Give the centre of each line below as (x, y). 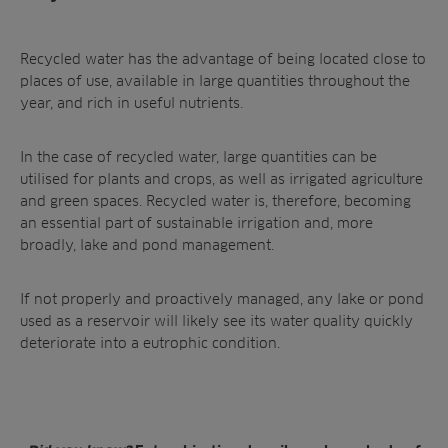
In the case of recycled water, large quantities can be (198, 156)
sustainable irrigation (228, 222)
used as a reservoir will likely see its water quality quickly (216, 320)
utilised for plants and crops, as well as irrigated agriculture (221, 178)
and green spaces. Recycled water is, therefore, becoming (215, 200)
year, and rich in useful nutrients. (133, 102)
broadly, (50, 244)
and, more (336, 222)
